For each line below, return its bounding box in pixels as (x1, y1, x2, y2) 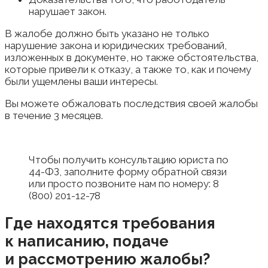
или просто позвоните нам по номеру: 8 (29, 178, 219, 190)
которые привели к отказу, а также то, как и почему (5, 63, 251, 76)
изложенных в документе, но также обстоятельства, (5, 51, 258, 64)
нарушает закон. (29, 5, 106, 18)
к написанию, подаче (5, 232, 169, 251)
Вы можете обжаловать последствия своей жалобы (5, 98, 258, 110)
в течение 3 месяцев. (5, 109, 103, 122)
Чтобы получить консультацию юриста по (29, 154, 229, 166)
